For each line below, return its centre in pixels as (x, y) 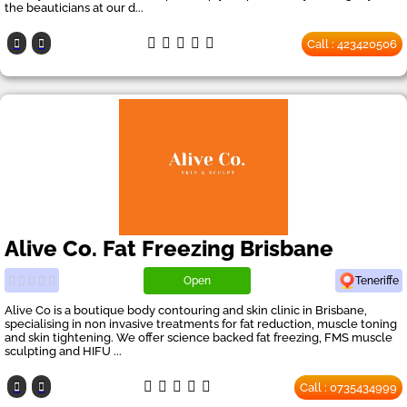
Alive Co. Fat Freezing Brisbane (169, 248)
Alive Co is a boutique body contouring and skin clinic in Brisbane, (186, 310)
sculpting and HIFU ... (63, 351)
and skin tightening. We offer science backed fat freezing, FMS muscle (199, 337)
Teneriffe (377, 280)
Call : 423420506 (352, 44)
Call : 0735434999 (348, 387)
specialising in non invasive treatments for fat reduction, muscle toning (201, 323)
